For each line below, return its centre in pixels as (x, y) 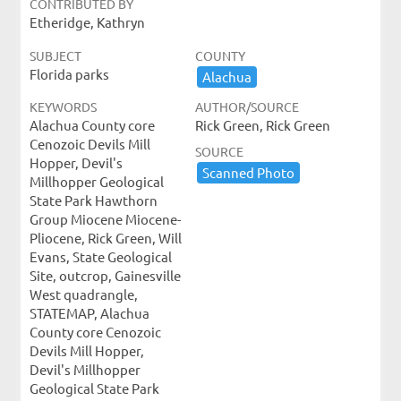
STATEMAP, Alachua (89, 313)
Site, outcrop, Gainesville (105, 275)
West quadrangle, (83, 294)
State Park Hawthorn (93, 200)
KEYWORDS (63, 107)
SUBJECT (55, 55)
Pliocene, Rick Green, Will (105, 238)
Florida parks (69, 74)
